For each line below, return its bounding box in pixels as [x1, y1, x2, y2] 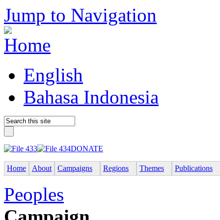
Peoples [4, 184, 64, 205]
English [24, 64, 83, 85]
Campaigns [57, 164, 92, 172]
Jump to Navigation [4, 4, 157, 26]
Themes [139, 164, 164, 172]
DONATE [71, 144, 103, 153]
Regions [103, 164, 129, 172]
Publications [175, 164, 213, 172]
